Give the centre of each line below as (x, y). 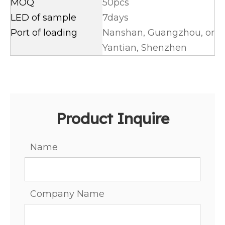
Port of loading (45, 33)
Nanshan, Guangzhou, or (158, 33)
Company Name (67, 194)
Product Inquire (113, 119)
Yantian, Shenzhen (145, 48)
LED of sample (43, 18)
